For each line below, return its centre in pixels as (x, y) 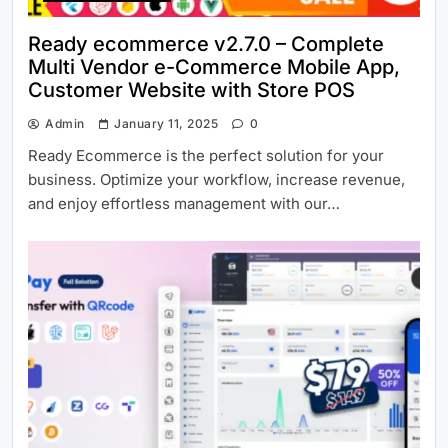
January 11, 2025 (166, 124)
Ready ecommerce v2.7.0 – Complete (206, 44)
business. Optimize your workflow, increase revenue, (216, 180)
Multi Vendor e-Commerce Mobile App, (214, 67)
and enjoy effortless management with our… (184, 204)
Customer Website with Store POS (191, 90)
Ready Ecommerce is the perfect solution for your (206, 156)
